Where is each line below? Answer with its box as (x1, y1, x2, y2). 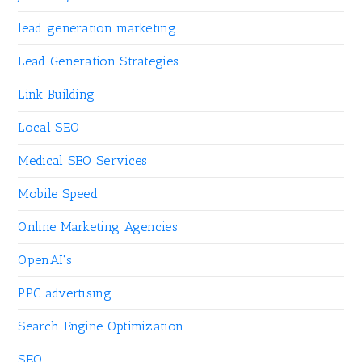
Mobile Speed (18, 186, 99, 202)
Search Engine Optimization (18, 318, 184, 335)
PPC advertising (18, 285, 112, 301)
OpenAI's (18, 252, 72, 268)
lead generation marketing (18, 20, 176, 36)
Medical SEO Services (18, 153, 148, 169)
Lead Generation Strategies (18, 53, 179, 69)
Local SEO (18, 120, 80, 136)
